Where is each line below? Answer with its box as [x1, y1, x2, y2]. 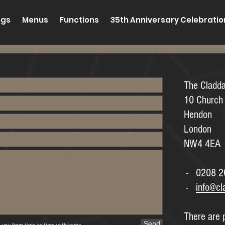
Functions [60, 15, 99, 25]
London [184, 123, 211, 136]
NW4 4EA [184, 138, 220, 150]
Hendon [184, 108, 212, 121]
